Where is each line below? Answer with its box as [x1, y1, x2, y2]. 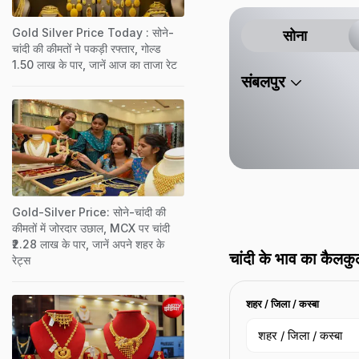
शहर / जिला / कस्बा [246, 297, 319, 310]
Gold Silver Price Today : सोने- [12, 25, 174, 39]
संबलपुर [241, 72, 285, 91]
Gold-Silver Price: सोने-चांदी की [12, 204, 166, 219]
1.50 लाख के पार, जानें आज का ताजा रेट [12, 57, 177, 71]
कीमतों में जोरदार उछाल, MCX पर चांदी [12, 220, 170, 235]
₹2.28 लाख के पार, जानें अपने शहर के [12, 236, 164, 251]
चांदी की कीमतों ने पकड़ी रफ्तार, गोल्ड [12, 41, 161, 55]
